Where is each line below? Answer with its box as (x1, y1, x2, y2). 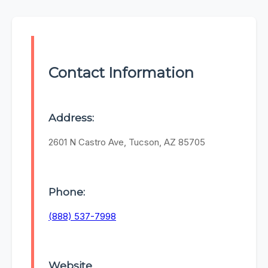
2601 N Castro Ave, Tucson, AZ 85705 (48, 136, 205, 148)
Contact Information (48, 64, 194, 82)
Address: (48, 111, 94, 124)
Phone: (48, 185, 85, 198)
